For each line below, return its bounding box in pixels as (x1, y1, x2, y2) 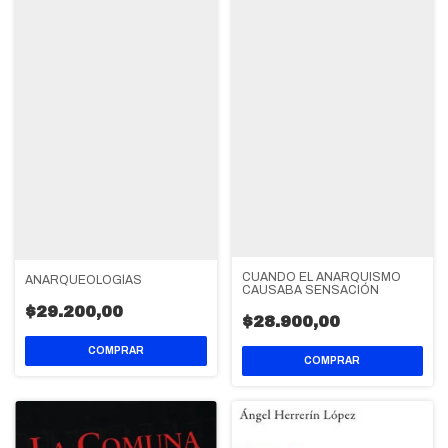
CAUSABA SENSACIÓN (241, 283, 379, 298)
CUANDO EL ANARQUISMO (241, 270, 401, 285)
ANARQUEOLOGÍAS (25, 272, 142, 287)
